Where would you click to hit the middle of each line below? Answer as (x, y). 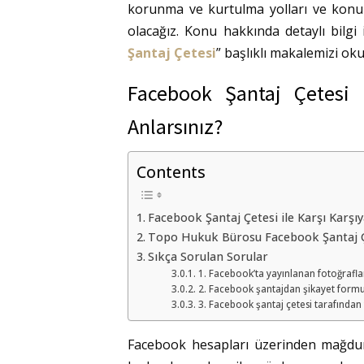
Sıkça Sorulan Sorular (208, 257)
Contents (171, 172)
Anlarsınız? (175, 126)
